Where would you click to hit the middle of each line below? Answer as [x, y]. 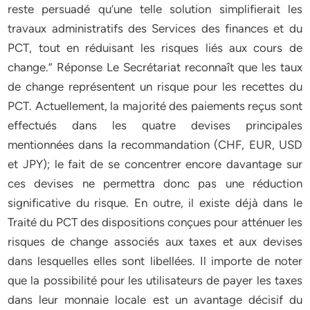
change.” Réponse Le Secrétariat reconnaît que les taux [155, 67]
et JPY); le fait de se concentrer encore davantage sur [155, 164]
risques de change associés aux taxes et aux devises [155, 241]
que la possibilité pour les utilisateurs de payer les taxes [155, 280]
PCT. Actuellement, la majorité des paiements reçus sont [155, 106]
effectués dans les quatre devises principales [155, 125]
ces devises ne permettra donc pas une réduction [155, 183]
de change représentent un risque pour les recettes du [155, 86]
